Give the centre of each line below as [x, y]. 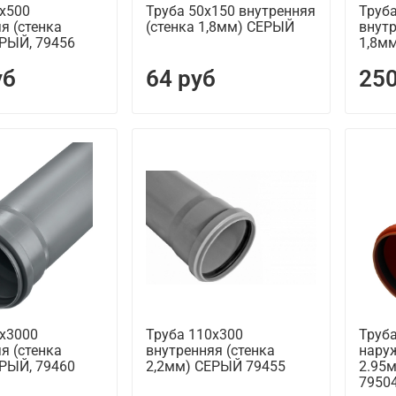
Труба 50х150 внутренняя [230, 11]
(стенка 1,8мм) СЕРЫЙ [220, 27]
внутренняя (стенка [210, 351]
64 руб [180, 79]
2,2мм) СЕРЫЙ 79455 [215, 367]
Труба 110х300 [194, 335]
